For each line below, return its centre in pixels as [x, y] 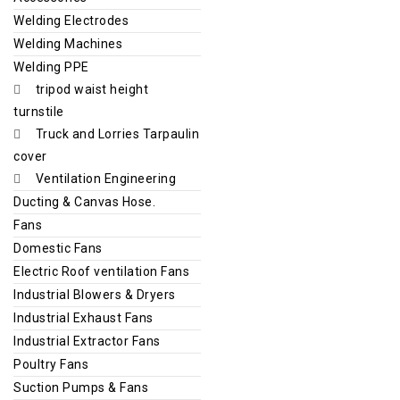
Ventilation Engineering [105, 178]
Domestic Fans [58, 248]
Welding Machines [68, 43]
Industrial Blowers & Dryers [95, 294]
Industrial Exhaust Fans [83, 317]
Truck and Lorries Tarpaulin [117, 133]
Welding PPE [51, 67]
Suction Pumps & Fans [81, 387]
